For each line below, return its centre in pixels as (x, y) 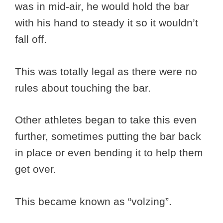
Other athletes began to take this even (106, 120)
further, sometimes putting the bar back (108, 136)
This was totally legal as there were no (106, 71)
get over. (37, 169)
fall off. (32, 39)
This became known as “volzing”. (95, 201)
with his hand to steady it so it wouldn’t (107, 23)
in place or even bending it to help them (109, 153)
